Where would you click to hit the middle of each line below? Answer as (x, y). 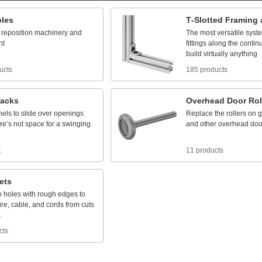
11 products (205, 150)
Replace (199, 113)
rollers (236, 113)
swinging (76, 124)
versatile (230, 33)
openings (69, 113)
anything (244, 54)
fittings (196, 43)
